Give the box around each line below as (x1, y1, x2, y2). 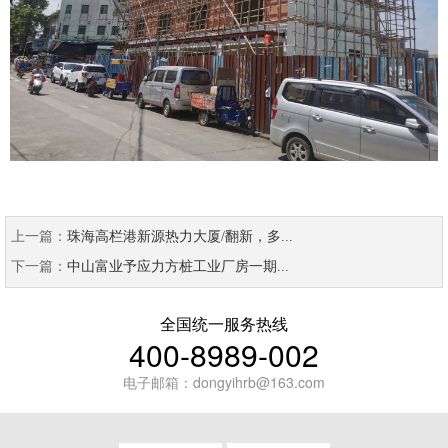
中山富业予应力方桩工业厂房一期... (67, 259, 289, 275)
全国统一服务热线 (160, 312, 288, 336)
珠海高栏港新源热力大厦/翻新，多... (67, 229, 293, 245)
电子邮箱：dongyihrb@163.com (123, 372, 325, 393)
